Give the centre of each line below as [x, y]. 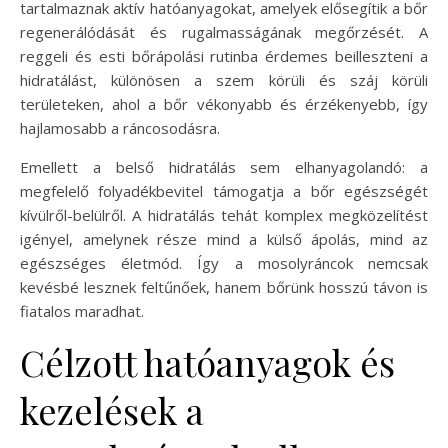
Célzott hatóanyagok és [207, 362]
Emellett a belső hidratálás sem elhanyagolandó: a [224, 167]
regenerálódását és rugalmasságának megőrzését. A [224, 32]
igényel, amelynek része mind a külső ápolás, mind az [224, 239]
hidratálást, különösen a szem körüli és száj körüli [224, 80]
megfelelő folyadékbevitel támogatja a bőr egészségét [224, 191]
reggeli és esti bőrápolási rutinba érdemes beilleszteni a [224, 56]
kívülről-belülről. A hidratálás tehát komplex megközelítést [224, 215]
